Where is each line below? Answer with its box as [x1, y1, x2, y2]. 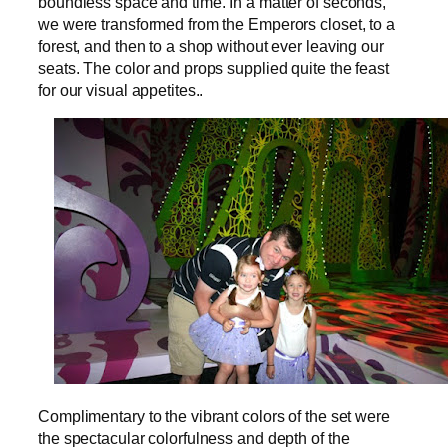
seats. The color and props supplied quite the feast [38, 59, 389, 78]
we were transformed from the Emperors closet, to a [38, 15, 395, 34]
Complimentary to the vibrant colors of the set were [38, 406, 390, 425]
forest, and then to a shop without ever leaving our [38, 37, 384, 56]
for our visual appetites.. [38, 81, 204, 100]
